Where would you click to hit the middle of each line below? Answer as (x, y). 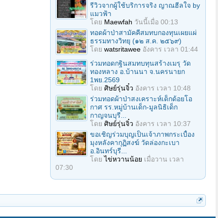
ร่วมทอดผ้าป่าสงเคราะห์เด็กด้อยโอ (141, 99)
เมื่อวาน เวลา (164, 159)
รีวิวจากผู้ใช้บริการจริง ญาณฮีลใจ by (145, 5)
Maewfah (118, 22)
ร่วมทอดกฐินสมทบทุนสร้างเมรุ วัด (140, 63)
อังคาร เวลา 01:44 (170, 49)
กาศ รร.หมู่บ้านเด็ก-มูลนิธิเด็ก (134, 107)
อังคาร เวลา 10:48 (163, 88)
